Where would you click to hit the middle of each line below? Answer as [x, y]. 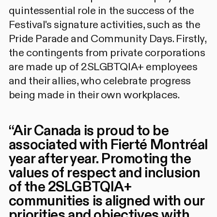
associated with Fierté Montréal [108, 145]
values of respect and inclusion [105, 173]
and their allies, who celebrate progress [100, 81]
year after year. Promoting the [100, 159]
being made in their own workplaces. [94, 95]
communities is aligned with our [107, 201]
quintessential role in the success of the [101, 11]
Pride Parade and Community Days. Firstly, [107, 39]
